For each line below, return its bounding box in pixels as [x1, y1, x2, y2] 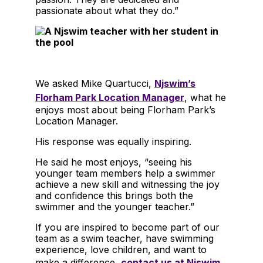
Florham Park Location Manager [35, 91, 184, 103]
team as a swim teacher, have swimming [35, 232, 214, 244]
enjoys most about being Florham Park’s [35, 103, 215, 116]
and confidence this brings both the [35, 189, 193, 201]
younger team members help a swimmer [35, 167, 215, 179]
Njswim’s [154, 77, 195, 89]
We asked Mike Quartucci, [35, 77, 154, 89]
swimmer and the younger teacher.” [35, 200, 194, 213]
